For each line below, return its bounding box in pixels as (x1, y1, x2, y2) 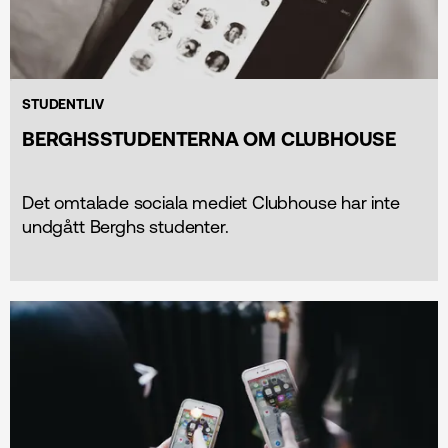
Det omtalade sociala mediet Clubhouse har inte (22, 191, 400, 213)
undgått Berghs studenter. (22, 215, 229, 237)
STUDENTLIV (22, 95, 104, 112)
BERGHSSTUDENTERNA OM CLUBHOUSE (22, 126, 396, 150)
